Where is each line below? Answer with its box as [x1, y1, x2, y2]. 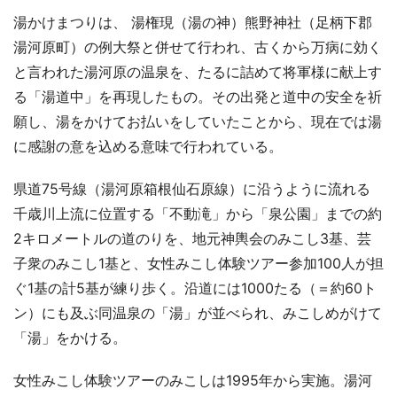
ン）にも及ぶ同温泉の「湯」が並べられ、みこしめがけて [13, 303, 382, 322]
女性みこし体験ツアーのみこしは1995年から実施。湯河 [13, 370, 372, 389]
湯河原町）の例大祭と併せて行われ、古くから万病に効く [13, 37, 382, 56]
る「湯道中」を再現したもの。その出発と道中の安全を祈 [13, 87, 382, 105]
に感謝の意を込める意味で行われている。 [13, 136, 283, 155]
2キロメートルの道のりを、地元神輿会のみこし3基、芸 [13, 229, 371, 247]
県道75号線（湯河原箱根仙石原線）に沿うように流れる [13, 179, 370, 198]
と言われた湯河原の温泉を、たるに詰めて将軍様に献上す [13, 62, 382, 81]
